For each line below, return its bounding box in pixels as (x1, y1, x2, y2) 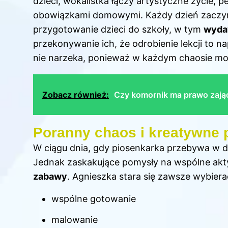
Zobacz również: (42, 89, 109, 100)
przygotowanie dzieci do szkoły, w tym (33, 23, 204, 35)
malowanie (51, 214, 98, 225)
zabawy (33, 170, 67, 182)
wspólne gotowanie (51, 193, 136, 204)
